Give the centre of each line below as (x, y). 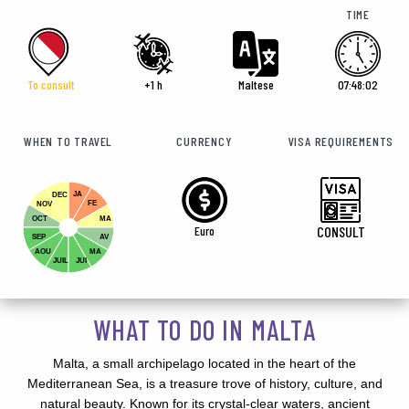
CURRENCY (204, 142)
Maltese (256, 85)
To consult (51, 85)
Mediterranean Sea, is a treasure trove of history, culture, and (204, 384)
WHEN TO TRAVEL (68, 142)
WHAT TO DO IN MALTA (204, 330)
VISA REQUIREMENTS (341, 142)
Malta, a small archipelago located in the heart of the (204, 364)
